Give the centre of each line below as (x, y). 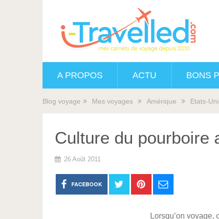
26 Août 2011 (82, 159)
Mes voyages (112, 101)
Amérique (162, 101)
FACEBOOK (87, 184)
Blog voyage (62, 101)
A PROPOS (80, 75)
